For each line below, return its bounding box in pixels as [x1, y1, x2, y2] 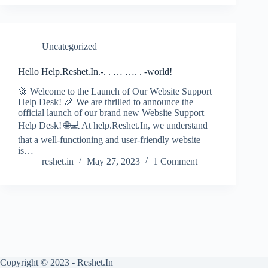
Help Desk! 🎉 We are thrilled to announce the [18, 96, 193, 107]
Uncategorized [42, 41, 97, 51]
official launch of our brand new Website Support [18, 107, 204, 118]
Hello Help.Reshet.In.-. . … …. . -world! [18, 66, 172, 77]
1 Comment [153, 156, 197, 166]
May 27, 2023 [87, 156, 140, 166]
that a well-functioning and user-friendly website [18, 134, 200, 145]
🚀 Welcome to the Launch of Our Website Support [18, 86, 212, 96]
